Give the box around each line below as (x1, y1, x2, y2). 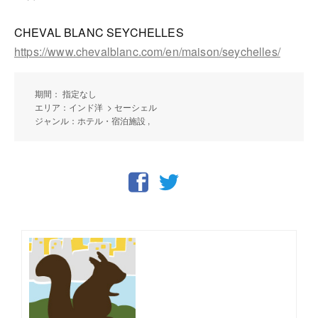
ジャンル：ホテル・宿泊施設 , (35, 114, 152, 126)
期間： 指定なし (35, 87, 97, 99)
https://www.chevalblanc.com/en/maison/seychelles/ (14, 43, 280, 60)
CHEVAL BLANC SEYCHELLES (14, 23, 184, 40)
